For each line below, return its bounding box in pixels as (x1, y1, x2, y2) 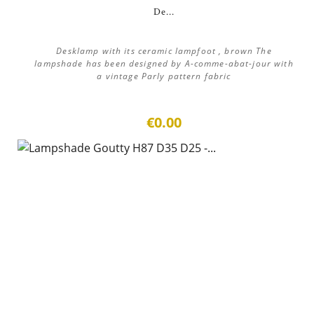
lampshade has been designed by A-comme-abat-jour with (34, 57, 294, 69)
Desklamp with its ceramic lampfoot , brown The (56, 45, 272, 57)
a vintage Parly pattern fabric (97, 70, 231, 82)
